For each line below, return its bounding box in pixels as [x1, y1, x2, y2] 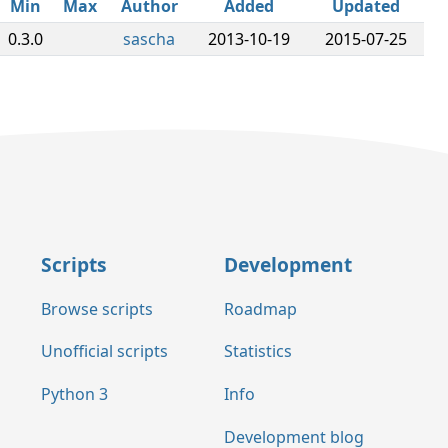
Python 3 [41, 383, 108, 406]
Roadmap [224, 297, 297, 320]
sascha [123, 28, 175, 50]
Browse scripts [41, 297, 153, 320]
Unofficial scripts [41, 340, 168, 363]
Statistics [224, 340, 292, 363]
